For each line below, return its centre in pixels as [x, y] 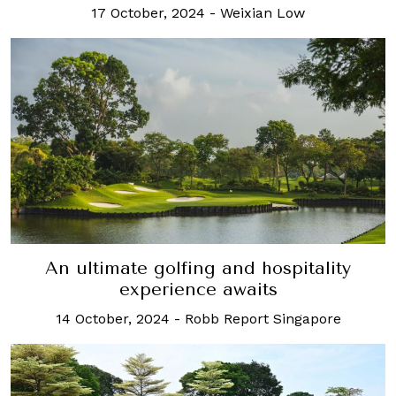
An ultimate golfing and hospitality [198, 268]
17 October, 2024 [148, 12]
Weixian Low [263, 12]
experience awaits [198, 289]
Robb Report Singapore [263, 318]
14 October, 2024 [112, 318]
